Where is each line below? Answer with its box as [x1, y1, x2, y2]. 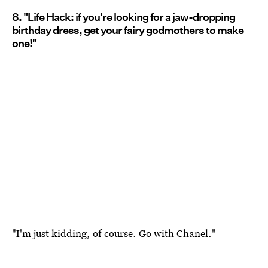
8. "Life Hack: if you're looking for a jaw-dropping [12, 11, 235, 24]
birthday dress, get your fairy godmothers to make [12, 24, 243, 37]
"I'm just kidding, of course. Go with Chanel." [12, 226, 216, 240]
